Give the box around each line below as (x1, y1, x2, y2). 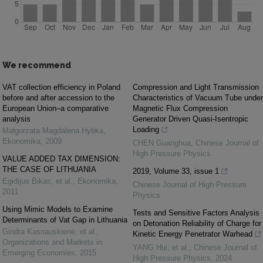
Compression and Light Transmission (133, 82, 259, 92)
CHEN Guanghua (133, 138, 191, 147)
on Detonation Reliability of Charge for (133, 218, 261, 228)
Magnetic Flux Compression (133, 103, 228, 113)
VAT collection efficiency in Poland (2, 82, 120, 92)
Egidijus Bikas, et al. (2, 176, 73, 186)
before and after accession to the (2, 93, 114, 102)
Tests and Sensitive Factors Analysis (133, 208, 259, 217)
